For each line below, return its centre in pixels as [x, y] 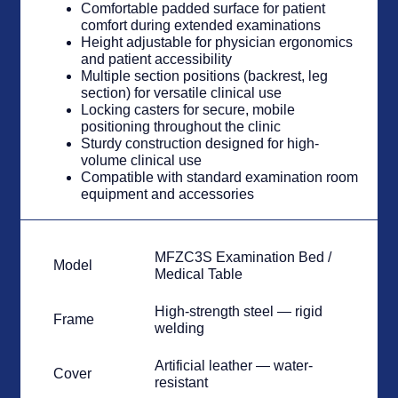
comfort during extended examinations [201, 26]
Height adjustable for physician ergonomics [217, 43]
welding [180, 329]
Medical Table [199, 275]
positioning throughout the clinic [181, 127]
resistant [182, 383]
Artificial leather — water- [234, 366]
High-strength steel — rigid [239, 312]
